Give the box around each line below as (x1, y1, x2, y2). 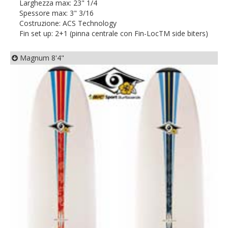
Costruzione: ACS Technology (19, 18, 117, 28)
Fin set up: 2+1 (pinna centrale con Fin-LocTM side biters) (19, 28, 208, 38)
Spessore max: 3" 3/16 (19, 8, 94, 18)
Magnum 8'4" (18, 53, 64, 63)
